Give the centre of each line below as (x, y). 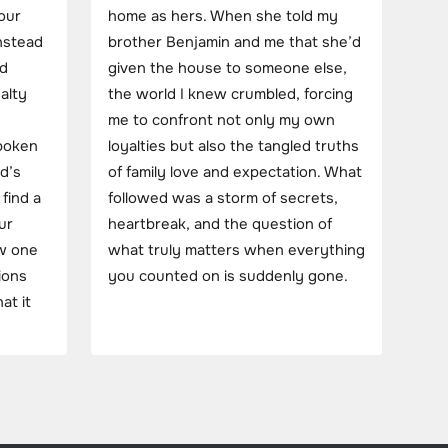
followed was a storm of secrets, (223, 198)
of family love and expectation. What (235, 172)
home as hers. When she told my (223, 16)
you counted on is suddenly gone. (228, 276)
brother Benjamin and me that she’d (234, 42)
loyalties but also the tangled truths (233, 146)
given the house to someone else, (227, 68)
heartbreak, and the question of (220, 224)
